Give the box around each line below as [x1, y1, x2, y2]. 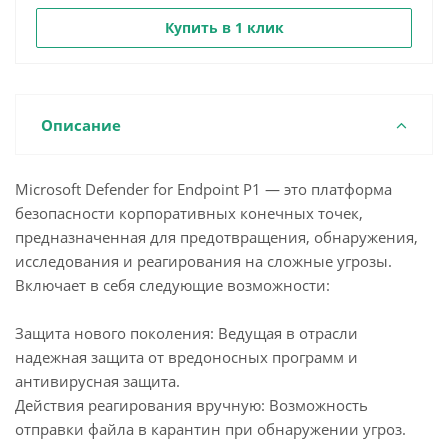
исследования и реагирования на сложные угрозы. [15, 251, 392, 271]
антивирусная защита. [15, 371, 180, 391]
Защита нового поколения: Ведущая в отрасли [15, 323, 358, 343]
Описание [41, 115, 121, 135]
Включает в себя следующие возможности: [15, 275, 330, 295]
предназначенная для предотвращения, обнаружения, [15, 227, 418, 247]
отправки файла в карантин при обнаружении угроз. [15, 419, 406, 439]
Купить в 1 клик [164, 18, 284, 37]
